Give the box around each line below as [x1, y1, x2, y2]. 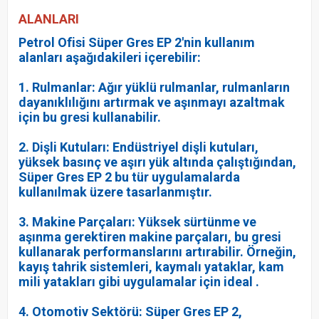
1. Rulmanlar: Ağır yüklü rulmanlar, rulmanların [19, 79, 290, 95]
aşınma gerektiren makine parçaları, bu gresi [19, 229, 281, 244]
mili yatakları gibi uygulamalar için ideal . [19, 273, 259, 289]
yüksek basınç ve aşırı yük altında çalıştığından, [19, 154, 296, 169]
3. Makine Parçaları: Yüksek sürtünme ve [19, 214, 256, 229]
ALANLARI [19, 11, 79, 26]
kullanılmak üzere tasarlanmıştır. [19, 184, 212, 199]
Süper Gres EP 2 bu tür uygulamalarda [19, 169, 240, 184]
